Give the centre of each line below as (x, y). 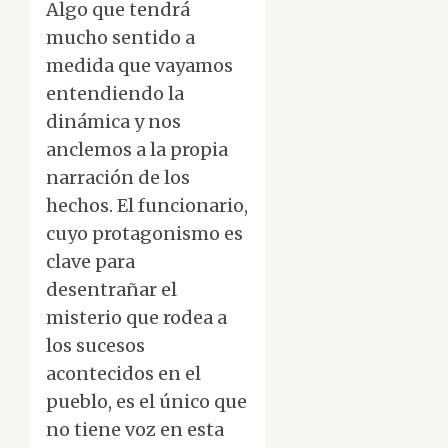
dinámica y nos (113, 122)
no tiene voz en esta (135, 430)
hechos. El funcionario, (147, 206)
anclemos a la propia (137, 150)
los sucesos (95, 346)
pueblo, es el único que (146, 402)
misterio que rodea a (136, 318)
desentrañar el (111, 290)
